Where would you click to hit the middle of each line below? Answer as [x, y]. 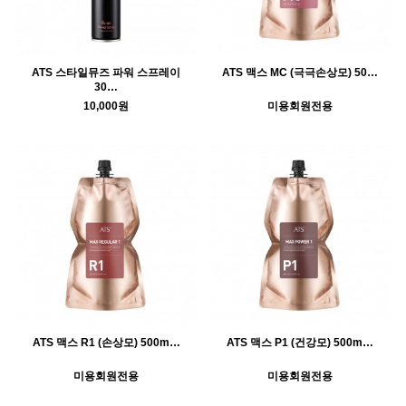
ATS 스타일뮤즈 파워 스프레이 [106, 73]
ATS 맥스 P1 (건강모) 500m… [300, 343]
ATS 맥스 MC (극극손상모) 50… [300, 73]
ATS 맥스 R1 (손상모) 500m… [106, 343]
